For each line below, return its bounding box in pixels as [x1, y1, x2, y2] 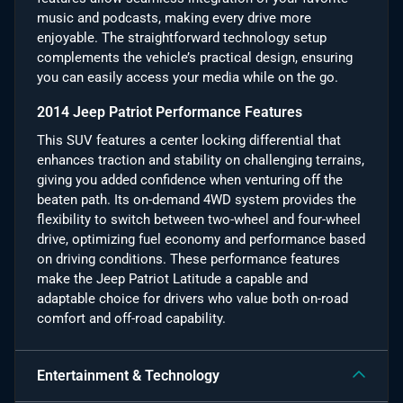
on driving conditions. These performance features [37, 250, 340, 267]
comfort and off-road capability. [37, 309, 226, 327]
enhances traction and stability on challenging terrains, [37, 151, 364, 168]
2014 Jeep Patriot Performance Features [37, 103, 302, 121]
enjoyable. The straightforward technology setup [37, 29, 327, 46]
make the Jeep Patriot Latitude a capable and [37, 270, 308, 287]
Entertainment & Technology [37, 366, 219, 384]
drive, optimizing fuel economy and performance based [37, 230, 365, 247]
